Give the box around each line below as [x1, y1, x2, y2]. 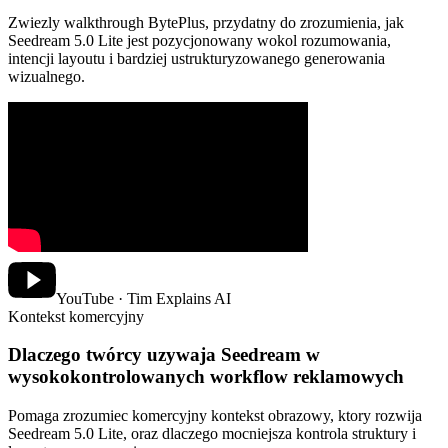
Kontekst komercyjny [8, 307, 144, 325]
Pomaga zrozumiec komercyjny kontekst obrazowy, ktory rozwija [8, 406, 422, 424]
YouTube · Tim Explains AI [56, 289, 231, 307]
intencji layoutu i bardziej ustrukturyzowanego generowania [8, 49, 385, 67]
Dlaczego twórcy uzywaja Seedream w [8, 344, 320, 366]
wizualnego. [8, 67, 85, 85]
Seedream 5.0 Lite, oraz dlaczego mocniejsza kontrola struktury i [8, 424, 416, 442]
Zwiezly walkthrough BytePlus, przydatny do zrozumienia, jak [8, 13, 404, 31]
